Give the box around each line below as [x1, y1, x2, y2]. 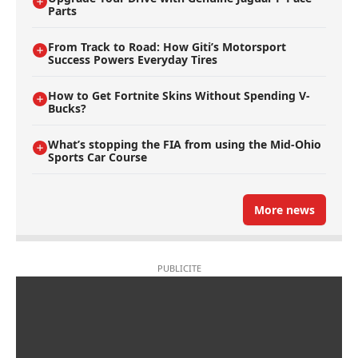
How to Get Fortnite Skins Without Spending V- [48, 88, 310, 104]
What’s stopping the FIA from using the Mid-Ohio [48, 137, 321, 153]
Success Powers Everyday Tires [48, 52, 217, 68]
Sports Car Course [48, 149, 147, 165]
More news [254, 202, 315, 218]
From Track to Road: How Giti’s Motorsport [48, 39, 286, 55]
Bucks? [48, 101, 86, 117]
